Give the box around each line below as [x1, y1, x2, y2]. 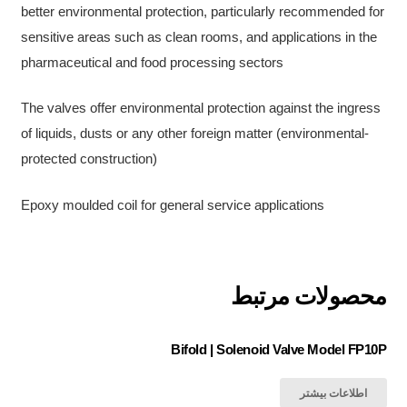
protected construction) [20, 151, 157, 166]
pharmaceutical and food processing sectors [20, 54, 283, 70]
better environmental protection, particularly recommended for [20, 3, 384, 19]
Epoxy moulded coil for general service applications [20, 196, 324, 213]
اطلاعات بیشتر [299, 386, 367, 400]
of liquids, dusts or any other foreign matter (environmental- [20, 125, 369, 141]
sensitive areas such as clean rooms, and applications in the [20, 28, 377, 45]
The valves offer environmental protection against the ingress [20, 100, 381, 115]
